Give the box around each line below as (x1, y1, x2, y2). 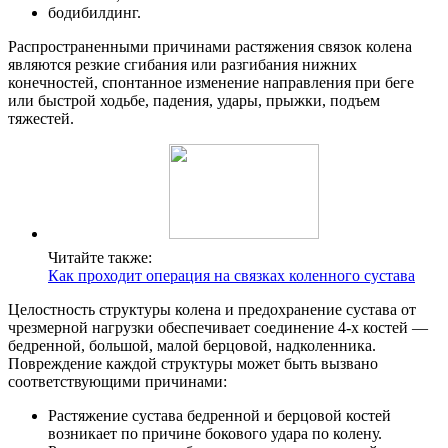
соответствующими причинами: (8, 372, 227, 390)
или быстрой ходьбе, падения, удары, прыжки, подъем (8, 91, 380, 109)
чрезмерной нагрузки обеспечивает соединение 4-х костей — (8, 318, 428, 336)
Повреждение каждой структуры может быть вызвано (8, 354, 378, 372)
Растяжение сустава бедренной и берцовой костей (48, 406, 391, 424)
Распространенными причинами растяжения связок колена (8, 37, 412, 55)
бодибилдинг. (48, 3, 141, 21)
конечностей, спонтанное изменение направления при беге (8, 73, 414, 91)
